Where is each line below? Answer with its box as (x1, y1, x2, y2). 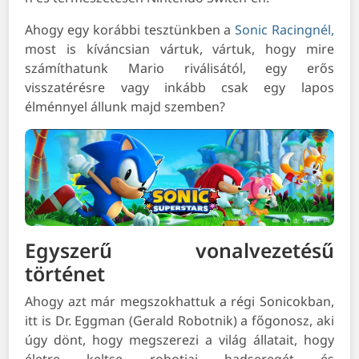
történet (25, 260, 106, 288)
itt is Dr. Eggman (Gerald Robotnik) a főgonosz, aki (25, 312, 334, 330)
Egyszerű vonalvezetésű (25, 236, 334, 264)
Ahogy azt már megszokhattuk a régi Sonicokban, (25, 292, 334, 311)
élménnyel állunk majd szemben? (25, 98, 226, 116)
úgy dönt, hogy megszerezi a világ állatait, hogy (25, 331, 334, 349)
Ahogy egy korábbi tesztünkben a (25, 21, 236, 39)
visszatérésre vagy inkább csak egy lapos (25, 79, 334, 97)
